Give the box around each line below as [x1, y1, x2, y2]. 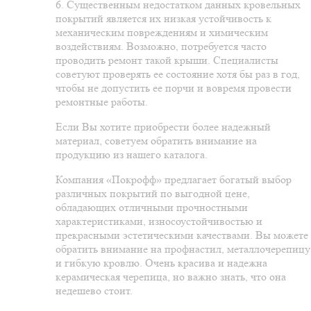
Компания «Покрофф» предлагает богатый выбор [56, 173, 292, 187]
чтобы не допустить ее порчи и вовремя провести [56, 81, 292, 95]
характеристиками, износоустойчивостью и [56, 215, 262, 228]
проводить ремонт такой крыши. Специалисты [56, 53, 278, 67]
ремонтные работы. [56, 95, 148, 109]
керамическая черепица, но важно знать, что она [56, 270, 286, 284]
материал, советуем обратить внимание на [56, 134, 257, 148]
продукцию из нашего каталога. [56, 148, 208, 162]
